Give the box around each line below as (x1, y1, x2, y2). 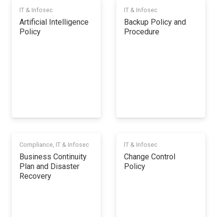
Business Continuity (19, 152, 87, 161)
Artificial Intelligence (19, 17, 89, 27)
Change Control (124, 152, 175, 161)
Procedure (124, 27, 159, 37)
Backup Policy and (124, 17, 186, 27)
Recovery (19, 171, 51, 181)
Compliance (19, 140, 53, 148)
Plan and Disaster (19, 161, 79, 171)
